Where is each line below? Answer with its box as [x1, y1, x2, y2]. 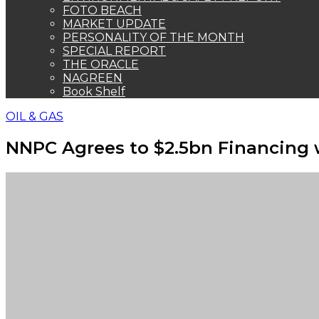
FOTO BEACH [63, 4, 142, 17]
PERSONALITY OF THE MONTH [63, 31, 244, 44]
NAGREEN [63, 71, 122, 85]
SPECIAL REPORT [63, 44, 166, 58]
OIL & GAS [6, 110, 63, 123]
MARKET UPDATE [63, 17, 166, 31]
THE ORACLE [63, 58, 139, 71]
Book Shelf [63, 85, 125, 98]
